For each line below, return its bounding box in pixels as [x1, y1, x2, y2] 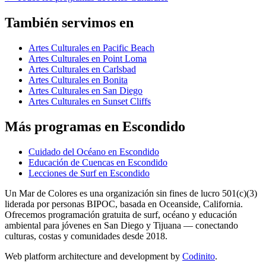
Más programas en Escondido [5, 118, 185, 134]
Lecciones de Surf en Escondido [28, 167, 150, 178]
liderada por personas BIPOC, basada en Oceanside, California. [5, 198, 243, 209]
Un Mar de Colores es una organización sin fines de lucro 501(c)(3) [5, 188, 257, 198]
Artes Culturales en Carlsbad [28, 64, 136, 75]
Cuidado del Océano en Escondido [28, 146, 159, 157]
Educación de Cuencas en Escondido [28, 157, 167, 167]
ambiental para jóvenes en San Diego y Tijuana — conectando [5, 220, 238, 230]
